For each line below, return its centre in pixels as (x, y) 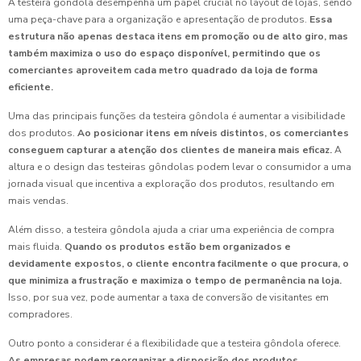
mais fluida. (35, 247)
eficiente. (31, 87)
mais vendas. (38, 201)
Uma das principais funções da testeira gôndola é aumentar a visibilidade (176, 116)
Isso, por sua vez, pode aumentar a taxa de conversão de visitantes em (168, 298)
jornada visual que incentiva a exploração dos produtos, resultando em (171, 184)
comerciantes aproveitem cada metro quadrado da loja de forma (163, 71)
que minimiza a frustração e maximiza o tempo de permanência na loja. (175, 281)
